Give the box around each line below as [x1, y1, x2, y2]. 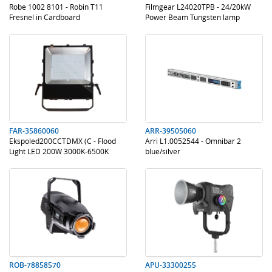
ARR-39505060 [145, 126, 196, 136]
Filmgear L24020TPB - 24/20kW [145, 2, 251, 12]
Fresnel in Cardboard [9, 12, 80, 22]
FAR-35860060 [9, 126, 59, 136]
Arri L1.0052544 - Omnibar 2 [145, 136, 241, 146]
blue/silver [145, 146, 180, 156]
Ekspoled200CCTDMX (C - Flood [9, 136, 116, 146]
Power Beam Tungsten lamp [145, 12, 240, 22]
